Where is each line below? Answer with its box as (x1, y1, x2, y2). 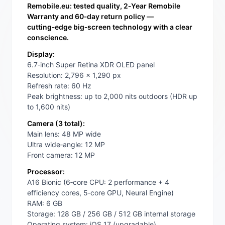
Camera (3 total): (27, 119, 85, 128)
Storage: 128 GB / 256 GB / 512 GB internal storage (27, 209, 195, 218)
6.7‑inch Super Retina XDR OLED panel (27, 60, 155, 69)
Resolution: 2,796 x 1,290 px (27, 71, 121, 80)
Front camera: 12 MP (27, 151, 95, 160)
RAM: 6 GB (27, 199, 62, 208)
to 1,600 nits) (27, 102, 70, 111)
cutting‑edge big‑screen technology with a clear (27, 23, 192, 32)
